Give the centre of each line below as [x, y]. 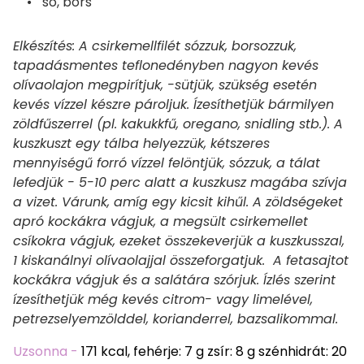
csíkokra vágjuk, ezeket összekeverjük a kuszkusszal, [179, 240]
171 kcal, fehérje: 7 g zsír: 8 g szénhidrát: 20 [214, 351]
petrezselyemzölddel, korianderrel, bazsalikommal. [175, 318]
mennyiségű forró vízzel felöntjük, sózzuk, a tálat [167, 162]
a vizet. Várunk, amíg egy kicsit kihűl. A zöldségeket [178, 201]
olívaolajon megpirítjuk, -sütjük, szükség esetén [165, 84]
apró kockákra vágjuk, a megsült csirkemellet [160, 221]
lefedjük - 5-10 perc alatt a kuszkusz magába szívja [180, 182]
